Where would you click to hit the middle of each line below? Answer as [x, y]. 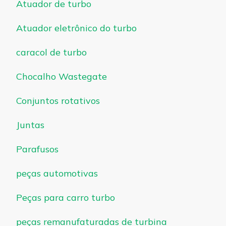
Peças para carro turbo [66, 198]
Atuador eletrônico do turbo [76, 28]
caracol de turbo [51, 52]
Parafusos [37, 149]
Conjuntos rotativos [58, 101]
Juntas [30, 125]
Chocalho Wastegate [62, 77]
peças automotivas [57, 174]
